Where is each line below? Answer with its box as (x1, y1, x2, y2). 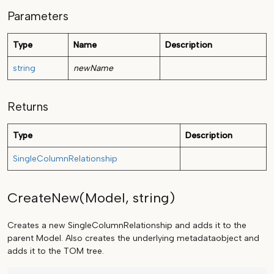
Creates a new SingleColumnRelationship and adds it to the (7, 220, 246, 231)
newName (73, 63, 113, 74)
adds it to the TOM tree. (7, 246, 104, 257)
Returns (7, 100, 48, 114)
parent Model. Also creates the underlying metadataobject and (7, 233, 259, 244)
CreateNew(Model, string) (7, 190, 175, 207)
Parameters (7, 9, 68, 24)
